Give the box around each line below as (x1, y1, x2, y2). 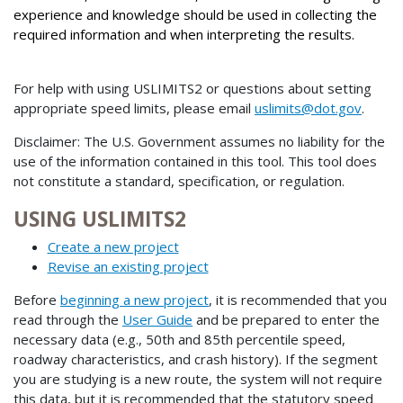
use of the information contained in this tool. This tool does (13, 152, 377, 171)
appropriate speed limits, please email (13, 99, 255, 118)
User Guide (122, 309, 193, 328)
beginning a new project (60, 290, 209, 309)
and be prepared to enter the (193, 309, 380, 328)
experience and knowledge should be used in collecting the (13, 5, 377, 24)
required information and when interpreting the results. (13, 25, 354, 44)
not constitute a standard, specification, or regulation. (13, 172, 345, 191)
